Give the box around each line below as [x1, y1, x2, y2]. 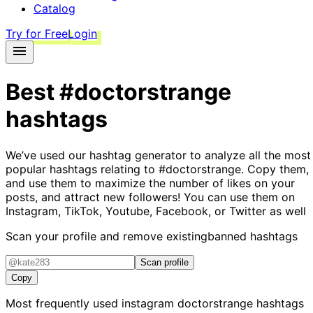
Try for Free [6, 27, 68, 41]
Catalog [34, 1, 75, 15]
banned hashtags [208, 228, 298, 243]
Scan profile [140, 256, 189, 268]
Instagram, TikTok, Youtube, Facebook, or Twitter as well [6, 203, 306, 218]
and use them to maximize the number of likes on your [6, 175, 295, 190]
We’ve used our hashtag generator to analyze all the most [6, 147, 311, 162]
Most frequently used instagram [6, 296, 177, 310]
